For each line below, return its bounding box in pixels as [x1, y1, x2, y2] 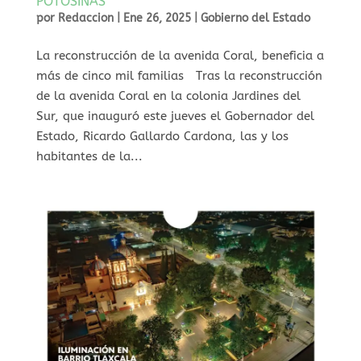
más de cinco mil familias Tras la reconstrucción [35, 68, 322, 83]
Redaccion [57, 10, 114, 25]
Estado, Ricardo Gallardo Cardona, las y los [35, 128, 288, 143]
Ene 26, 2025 [122, 10, 191, 25]
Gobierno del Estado [200, 10, 310, 25]
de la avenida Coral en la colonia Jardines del [35, 88, 301, 103]
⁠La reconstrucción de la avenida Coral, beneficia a [35, 48, 324, 63]
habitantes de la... [35, 148, 143, 164]
